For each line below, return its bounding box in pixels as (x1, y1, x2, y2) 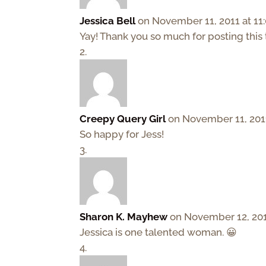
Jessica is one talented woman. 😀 (80, 226, 237, 238)
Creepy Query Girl (80, 112, 166, 125)
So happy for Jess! (80, 128, 164, 140)
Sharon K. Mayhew (80, 210, 168, 223)
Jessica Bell (80, 14, 136, 27)
